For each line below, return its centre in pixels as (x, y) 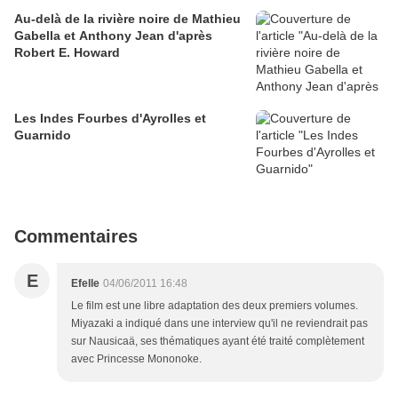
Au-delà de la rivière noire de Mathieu (127, 19)
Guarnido (43, 135)
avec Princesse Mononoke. (136, 359)
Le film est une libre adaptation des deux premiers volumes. (215, 306)
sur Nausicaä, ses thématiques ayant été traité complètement (218, 342)
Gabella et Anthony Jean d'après (113, 36)
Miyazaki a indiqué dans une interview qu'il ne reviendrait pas (219, 324)
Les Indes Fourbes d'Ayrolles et (110, 119)
